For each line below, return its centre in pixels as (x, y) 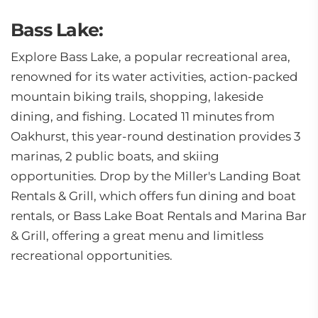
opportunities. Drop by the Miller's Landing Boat (156, 176)
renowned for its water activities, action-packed (154, 77)
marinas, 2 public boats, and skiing (115, 156)
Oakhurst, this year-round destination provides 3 (156, 136)
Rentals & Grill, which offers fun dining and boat (153, 196)
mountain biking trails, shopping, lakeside (137, 97)
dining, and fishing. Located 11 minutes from (143, 116)
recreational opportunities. (92, 256)
